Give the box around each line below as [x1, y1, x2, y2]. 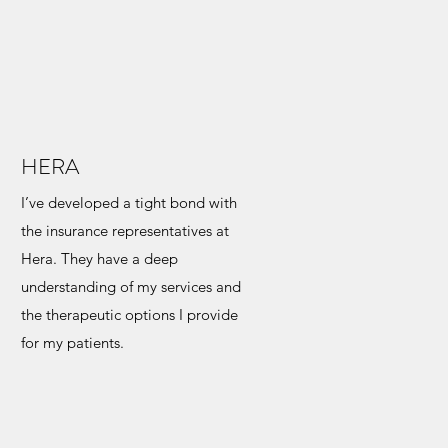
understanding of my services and [21, 276, 241, 296]
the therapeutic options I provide [21, 304, 238, 324]
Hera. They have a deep [21, 248, 178, 268]
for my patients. [21, 332, 124, 352]
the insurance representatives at [21, 220, 229, 240]
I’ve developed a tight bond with [21, 192, 237, 212]
